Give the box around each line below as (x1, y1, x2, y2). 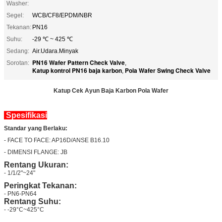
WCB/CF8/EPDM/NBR (32, 11, 92, 19)
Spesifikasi (4, 111, 47, 119)
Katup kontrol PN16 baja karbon (32, 65, 122, 75)
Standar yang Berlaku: (4, 124, 67, 132)
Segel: (6, 11, 24, 19)
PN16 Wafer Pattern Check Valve (32, 57, 125, 67)
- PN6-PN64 (4, 190, 37, 197)
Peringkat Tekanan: (4, 181, 77, 190)
